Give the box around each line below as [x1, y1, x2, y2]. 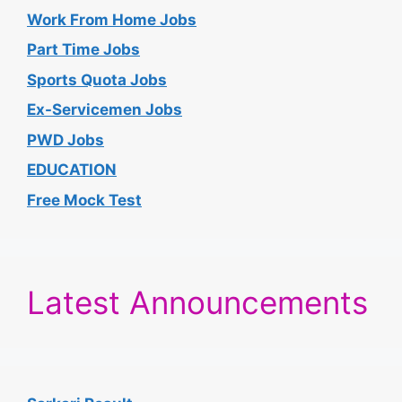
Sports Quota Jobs [27, 70, 167, 89]
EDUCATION [27, 161, 117, 179]
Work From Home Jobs [27, 10, 197, 29]
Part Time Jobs [27, 40, 140, 59]
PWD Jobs [27, 130, 104, 149]
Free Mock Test [27, 190, 142, 209]
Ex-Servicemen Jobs [27, 100, 182, 119]
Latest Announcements [27, 283, 368, 321]
